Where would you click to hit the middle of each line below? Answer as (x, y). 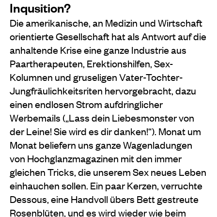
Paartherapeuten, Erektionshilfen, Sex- (92, 63)
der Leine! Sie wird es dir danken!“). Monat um (105, 131)
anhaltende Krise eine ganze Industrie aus (98, 49)
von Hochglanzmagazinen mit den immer (96, 158)
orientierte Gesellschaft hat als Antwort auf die (108, 36)
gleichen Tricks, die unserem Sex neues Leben (108, 171)
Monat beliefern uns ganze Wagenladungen (101, 144)
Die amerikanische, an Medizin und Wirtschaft (106, 22)
